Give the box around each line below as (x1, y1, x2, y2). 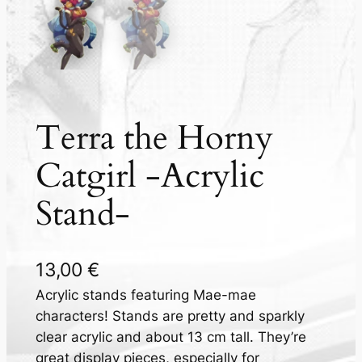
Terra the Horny (35, 115, 273, 161)
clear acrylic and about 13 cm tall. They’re (35, 328, 306, 345)
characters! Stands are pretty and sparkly (35, 307, 305, 324)
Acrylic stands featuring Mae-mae (35, 286, 256, 303)
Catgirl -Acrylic (35, 153, 264, 199)
